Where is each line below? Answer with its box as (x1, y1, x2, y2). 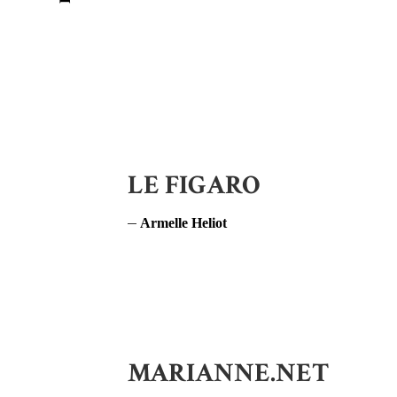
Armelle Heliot (140, 215, 227, 230)
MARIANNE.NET (128, 356, 329, 391)
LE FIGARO (128, 168, 261, 203)
